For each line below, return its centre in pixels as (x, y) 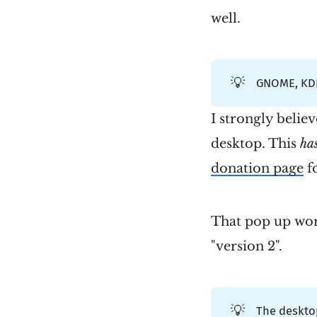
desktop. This (256, 144)
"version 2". (247, 247)
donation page (258, 169)
